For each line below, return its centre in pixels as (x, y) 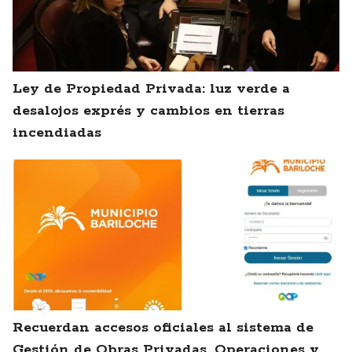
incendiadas (57, 133)
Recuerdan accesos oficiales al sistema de (163, 328)
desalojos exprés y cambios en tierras (148, 111)
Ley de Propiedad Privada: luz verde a (151, 89)
